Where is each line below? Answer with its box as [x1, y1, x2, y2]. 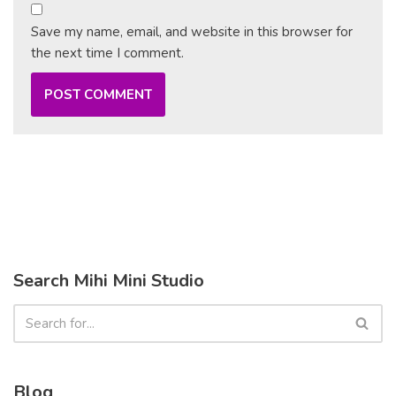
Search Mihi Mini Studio [13, 268, 204, 293]
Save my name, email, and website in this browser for [31, 22, 353, 41]
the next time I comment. [31, 43, 184, 62]
